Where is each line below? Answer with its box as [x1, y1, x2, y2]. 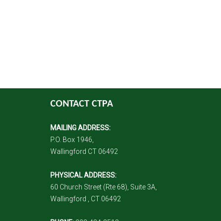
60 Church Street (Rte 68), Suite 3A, [50, 183, 157, 191]
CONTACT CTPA [50, 99, 113, 109]
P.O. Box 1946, [50, 135, 94, 144]
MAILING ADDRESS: [50, 123, 110, 132]
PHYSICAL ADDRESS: [50, 171, 116, 179]
